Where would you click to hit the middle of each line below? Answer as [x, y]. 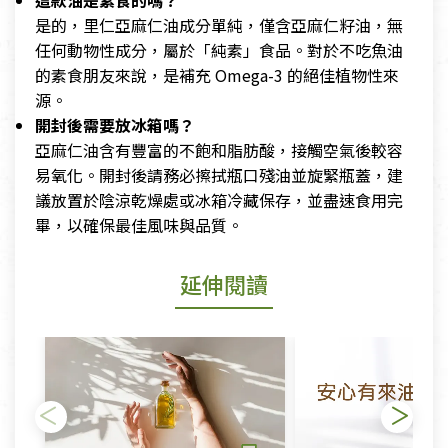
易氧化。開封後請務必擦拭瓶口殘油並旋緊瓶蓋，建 [219, 175]
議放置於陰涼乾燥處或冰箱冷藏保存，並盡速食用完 [219, 200]
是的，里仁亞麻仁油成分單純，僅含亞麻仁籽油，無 [219, 25]
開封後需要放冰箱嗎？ [115, 125]
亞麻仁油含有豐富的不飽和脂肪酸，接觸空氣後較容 [219, 150]
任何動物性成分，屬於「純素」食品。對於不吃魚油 [219, 50]
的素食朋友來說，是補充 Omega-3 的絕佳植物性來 [217, 75]
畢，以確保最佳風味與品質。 [139, 225]
